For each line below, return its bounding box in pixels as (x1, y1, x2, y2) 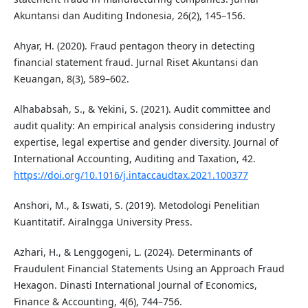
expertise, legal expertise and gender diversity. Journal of (13, 135, 278, 149)
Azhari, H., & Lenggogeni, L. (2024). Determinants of (13, 245, 252, 259)
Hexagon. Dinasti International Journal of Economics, (13, 278, 257, 292)
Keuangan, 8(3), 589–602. (13, 72, 129, 86)
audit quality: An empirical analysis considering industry (13, 119, 275, 133)
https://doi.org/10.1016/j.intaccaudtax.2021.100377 (13, 168, 248, 182)
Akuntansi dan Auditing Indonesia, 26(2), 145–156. (13, 9, 245, 23)
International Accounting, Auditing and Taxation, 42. (13, 152, 256, 166)
